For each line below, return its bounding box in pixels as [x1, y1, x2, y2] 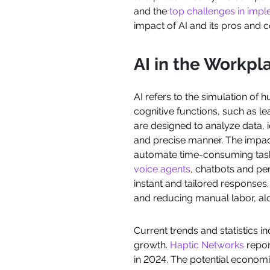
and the [134, 5, 169, 17]
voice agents [134, 163, 190, 175]
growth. [134, 239, 170, 251]
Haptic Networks [170, 239, 244, 251]
